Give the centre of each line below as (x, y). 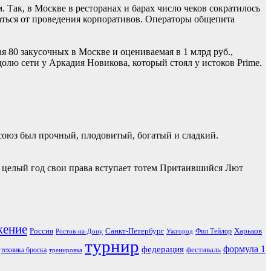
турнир (112, 246)
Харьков (248, 230)
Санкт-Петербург (135, 230)
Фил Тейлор (214, 231)
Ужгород (180, 231)
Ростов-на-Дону (79, 231)
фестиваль (204, 249)
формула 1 (244, 249)
